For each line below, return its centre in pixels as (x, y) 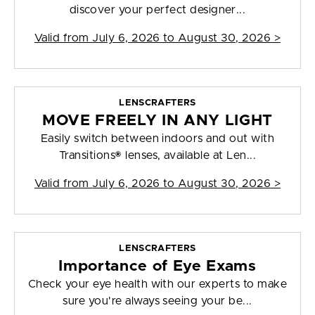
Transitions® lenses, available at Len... (157, 156)
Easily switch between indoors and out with (157, 139)
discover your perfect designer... (157, 10)
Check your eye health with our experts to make (157, 284)
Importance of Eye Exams (157, 266)
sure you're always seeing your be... (157, 301)
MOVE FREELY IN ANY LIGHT (157, 121)
